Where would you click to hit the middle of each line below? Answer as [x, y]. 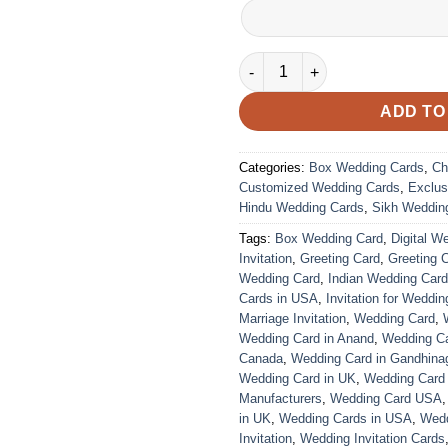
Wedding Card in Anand [306, 339]
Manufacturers [280, 399]
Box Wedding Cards [366, 168]
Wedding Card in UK [297, 379]
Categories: [274, 168]
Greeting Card [340, 259]
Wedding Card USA [386, 399]
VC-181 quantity [292, 62]
